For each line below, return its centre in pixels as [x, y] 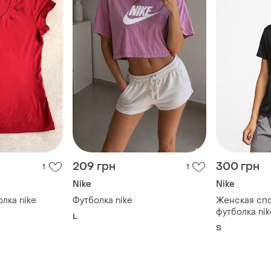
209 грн [94, 166]
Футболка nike [102, 200]
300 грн [238, 166]
